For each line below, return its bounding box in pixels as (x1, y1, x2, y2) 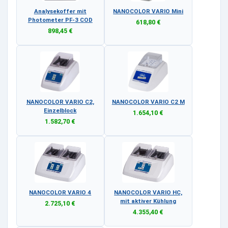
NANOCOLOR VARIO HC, (114, 188, 183, 196)
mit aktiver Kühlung (120, 197, 177, 205)
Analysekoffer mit (34, 7, 87, 15)
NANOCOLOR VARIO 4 (29, 188, 92, 196)
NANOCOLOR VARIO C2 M (111, 98, 185, 105)
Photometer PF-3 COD (27, 16, 93, 23)
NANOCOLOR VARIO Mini (113, 7, 184, 15)
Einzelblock (44, 106, 77, 114)
